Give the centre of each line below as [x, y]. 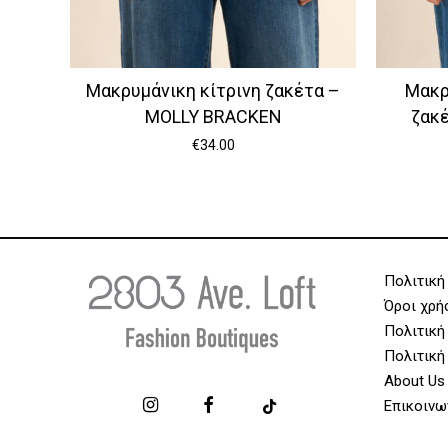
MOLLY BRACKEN [213, 116]
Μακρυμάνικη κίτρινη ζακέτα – [213, 90]
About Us [414, 380]
